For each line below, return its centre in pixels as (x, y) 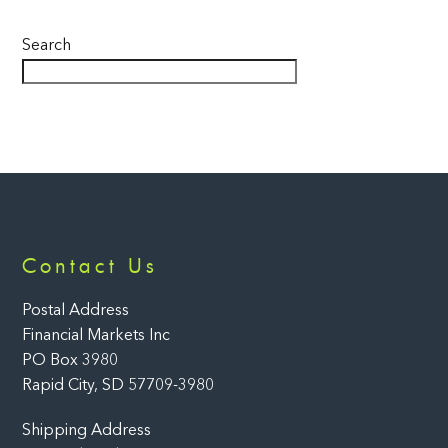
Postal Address (76, 310)
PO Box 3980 (70, 360)
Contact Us (90, 265)
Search (47, 46)
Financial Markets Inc (96, 335)
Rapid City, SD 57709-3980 (118, 385)
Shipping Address (87, 431)
